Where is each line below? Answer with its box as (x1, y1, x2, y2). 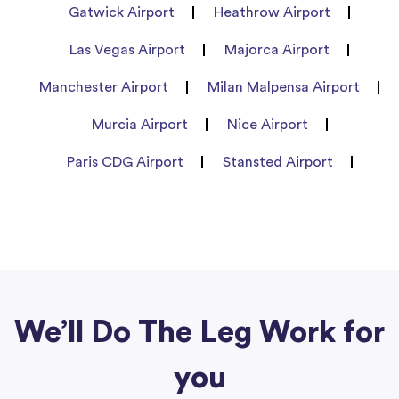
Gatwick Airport (69, 4, 175, 20)
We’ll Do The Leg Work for (14, 316, 385, 347)
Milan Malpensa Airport (208, 79, 360, 94)
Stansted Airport (222, 154, 333, 169)
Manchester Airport (39, 79, 168, 94)
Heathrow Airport (214, 4, 330, 20)
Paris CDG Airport (66, 154, 183, 169)
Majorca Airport (224, 42, 330, 57)
